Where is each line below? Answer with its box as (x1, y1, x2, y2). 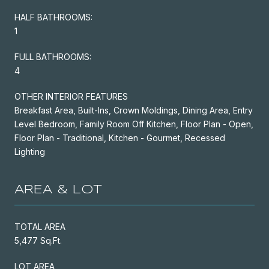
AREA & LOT (14, 184, 102, 196)
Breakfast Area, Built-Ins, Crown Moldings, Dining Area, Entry (14, 104, 253, 115)
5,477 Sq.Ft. (14, 235, 62, 246)
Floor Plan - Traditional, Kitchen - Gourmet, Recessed (14, 132, 225, 143)
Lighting (14, 146, 45, 157)
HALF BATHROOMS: (14, 11, 92, 22)
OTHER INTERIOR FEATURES (14, 91, 128, 101)
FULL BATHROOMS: (14, 51, 91, 62)
